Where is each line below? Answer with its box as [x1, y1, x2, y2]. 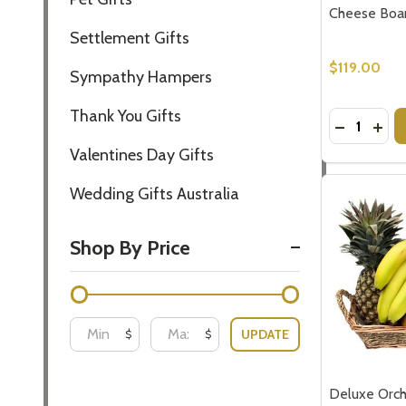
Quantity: [329, 110, 386, 128]
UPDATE [241, 325, 290, 343]
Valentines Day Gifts [70, 144, 214, 165]
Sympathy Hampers [70, 66, 212, 87]
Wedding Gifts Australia [70, 183, 239, 204]
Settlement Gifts [70, 27, 189, 48]
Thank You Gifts [70, 105, 181, 126]
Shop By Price [70, 235, 190, 260]
